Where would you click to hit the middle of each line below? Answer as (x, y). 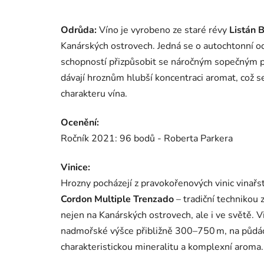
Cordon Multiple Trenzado (117, 199)
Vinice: (75, 168)
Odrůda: (80, 30)
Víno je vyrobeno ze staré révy (164, 30)
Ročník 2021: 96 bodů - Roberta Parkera (147, 139)
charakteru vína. (94, 94)
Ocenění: (80, 123)
